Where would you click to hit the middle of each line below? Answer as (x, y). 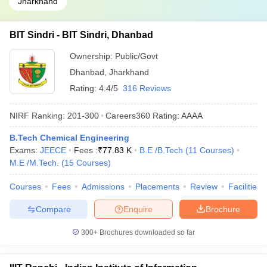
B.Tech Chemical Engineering (69, 138)
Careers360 (128, 115)
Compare (53, 209)
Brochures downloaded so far (146, 232)
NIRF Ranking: (37, 115)
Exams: (25, 150)
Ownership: (92, 56)
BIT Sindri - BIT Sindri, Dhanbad (81, 35)
